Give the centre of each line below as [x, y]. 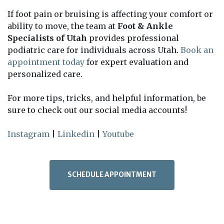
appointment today [46, 62]
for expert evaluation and [136, 62]
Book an [197, 50]
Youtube [118, 134]
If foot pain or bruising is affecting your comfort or [110, 14]
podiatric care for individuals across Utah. [94, 50]
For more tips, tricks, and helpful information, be [107, 98]
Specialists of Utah [47, 38]
